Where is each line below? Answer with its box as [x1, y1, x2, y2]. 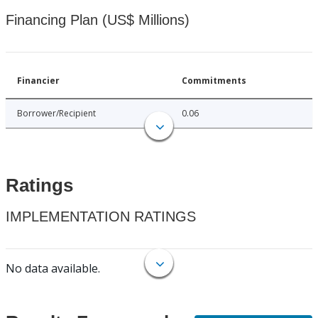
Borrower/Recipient [17, 107, 96, 120]
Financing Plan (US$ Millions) [6, 12, 190, 28]
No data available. [6, 261, 100, 277]
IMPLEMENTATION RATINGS [6, 209, 196, 225]
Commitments [182, 75, 246, 87]
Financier [17, 75, 60, 87]
